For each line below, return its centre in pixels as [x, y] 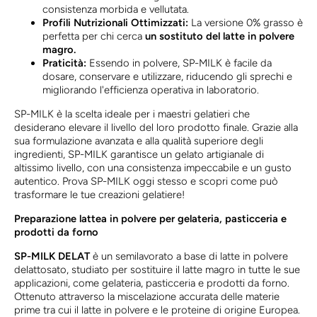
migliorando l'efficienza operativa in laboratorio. [151, 90]
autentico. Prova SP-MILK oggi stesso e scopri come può [146, 181]
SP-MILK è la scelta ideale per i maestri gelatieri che [132, 114]
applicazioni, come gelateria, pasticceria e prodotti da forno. [152, 283]
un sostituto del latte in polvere [220, 36]
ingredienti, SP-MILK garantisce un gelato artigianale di [139, 155]
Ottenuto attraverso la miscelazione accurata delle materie [147, 297]
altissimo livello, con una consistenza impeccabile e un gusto [153, 168]
